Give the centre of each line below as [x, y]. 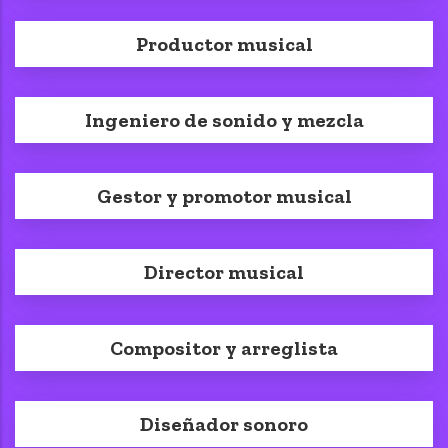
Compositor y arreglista [224, 347]
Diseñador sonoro [224, 423]
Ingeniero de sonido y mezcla [224, 119]
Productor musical [224, 43]
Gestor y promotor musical [224, 195]
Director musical [224, 271]
